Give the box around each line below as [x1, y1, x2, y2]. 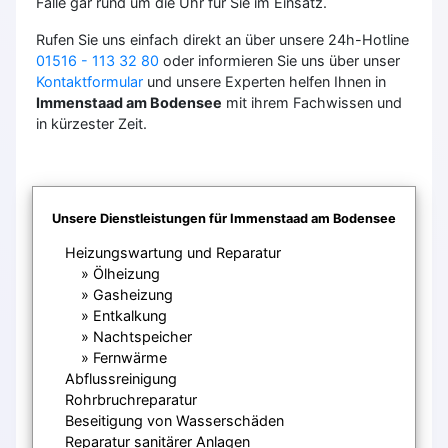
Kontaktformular [36, 72, 143, 90]
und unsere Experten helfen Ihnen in [143, 72, 386, 90]
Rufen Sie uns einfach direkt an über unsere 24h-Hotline [36, 30, 409, 48]
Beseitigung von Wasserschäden [65, 411, 284, 429]
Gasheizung [93, 285, 173, 303]
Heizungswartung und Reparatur [65, 243, 281, 261]
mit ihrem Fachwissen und [222, 93, 402, 111]
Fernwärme [93, 348, 167, 366]
